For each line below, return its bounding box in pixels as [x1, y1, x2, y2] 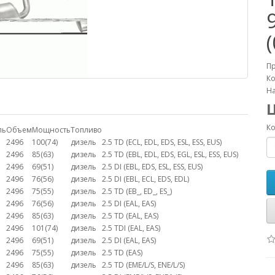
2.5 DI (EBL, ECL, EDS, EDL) [102, 174, 189, 184]
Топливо [71, 125, 102, 135]
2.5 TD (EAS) [102, 247, 142, 258]
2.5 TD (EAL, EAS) [102, 211, 158, 221]
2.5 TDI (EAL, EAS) [102, 223, 160, 233]
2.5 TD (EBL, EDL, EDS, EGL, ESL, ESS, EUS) [102, 149, 238, 160]
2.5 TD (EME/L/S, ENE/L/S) [102, 260, 185, 270]
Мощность [32, 125, 71, 135]
